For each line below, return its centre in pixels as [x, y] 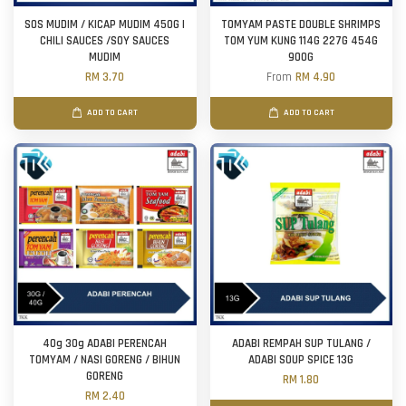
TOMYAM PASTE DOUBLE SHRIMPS [301, 25]
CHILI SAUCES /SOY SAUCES [105, 41]
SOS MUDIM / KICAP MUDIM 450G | [105, 25]
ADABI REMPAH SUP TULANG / [301, 344]
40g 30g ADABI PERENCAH [105, 344]
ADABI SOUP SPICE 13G [301, 360]
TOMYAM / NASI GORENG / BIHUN [105, 360]
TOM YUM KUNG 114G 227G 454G [301, 41]
